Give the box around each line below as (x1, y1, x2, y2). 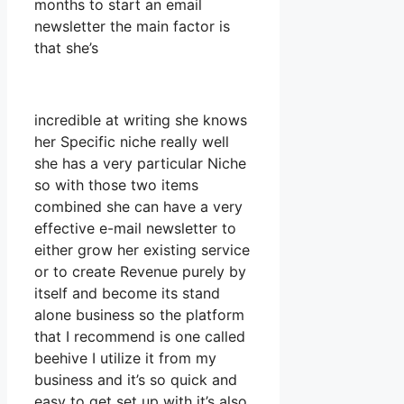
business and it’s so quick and (34, 371, 237, 390)
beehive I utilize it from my (34, 349, 216, 368)
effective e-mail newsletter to (34, 219, 236, 238)
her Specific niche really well (34, 133, 229, 151)
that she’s (34, 39, 98, 58)
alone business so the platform (34, 306, 244, 325)
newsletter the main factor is (34, 17, 230, 36)
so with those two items (34, 176, 198, 195)
